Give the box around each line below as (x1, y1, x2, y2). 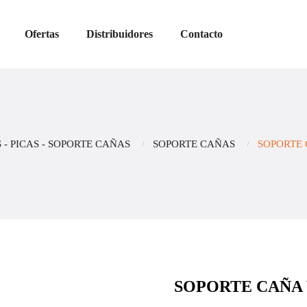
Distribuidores (86, 28, 153, 40)
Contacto (180, 28, 223, 40)
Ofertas (24, 28, 59, 40)
